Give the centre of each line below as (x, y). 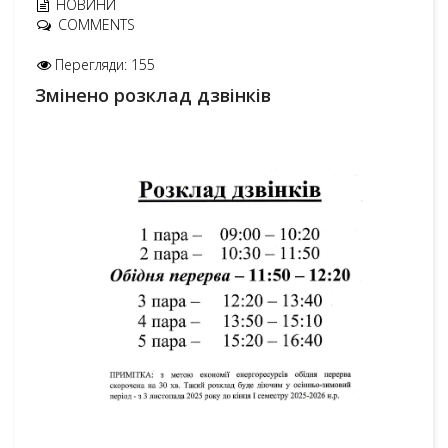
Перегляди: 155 (105, 64)
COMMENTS (96, 24)
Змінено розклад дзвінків (153, 95)
